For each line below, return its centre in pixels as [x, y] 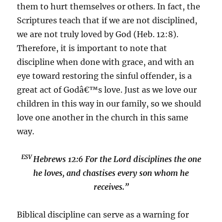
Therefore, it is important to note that [92, 48]
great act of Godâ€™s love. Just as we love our [107, 90]
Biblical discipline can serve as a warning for [103, 215]
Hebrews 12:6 [58, 159]
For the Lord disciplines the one [142, 159]
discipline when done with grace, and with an [106, 62]
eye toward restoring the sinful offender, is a [105, 76]
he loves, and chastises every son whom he [111, 173]
